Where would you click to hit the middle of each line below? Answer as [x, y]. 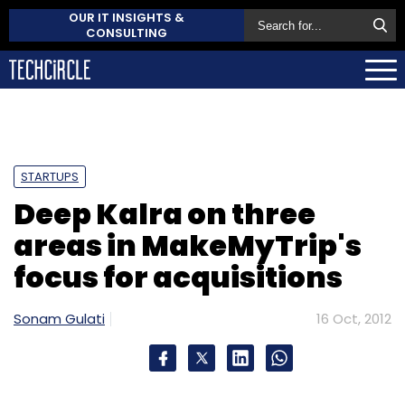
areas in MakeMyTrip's [188, 245]
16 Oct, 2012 [354, 318]
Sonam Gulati [59, 318]
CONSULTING [127, 33]
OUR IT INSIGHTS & [127, 18]
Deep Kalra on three [165, 213]
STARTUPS [50, 176]
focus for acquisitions [178, 277]
